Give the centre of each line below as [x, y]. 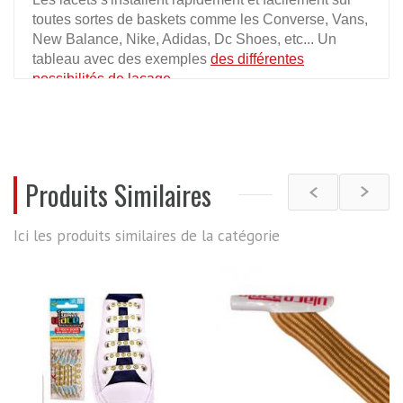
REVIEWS [64, 143]
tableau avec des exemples [121, 59]
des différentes [257, 59]
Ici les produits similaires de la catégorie [147, 236]
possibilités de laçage [102, 79]
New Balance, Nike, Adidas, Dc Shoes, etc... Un [184, 39]
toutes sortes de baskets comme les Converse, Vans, [200, 19]
